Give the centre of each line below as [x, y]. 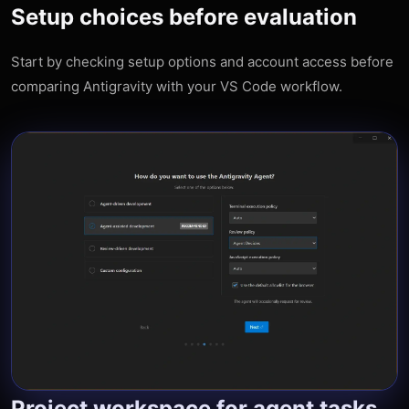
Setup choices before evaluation [184, 17]
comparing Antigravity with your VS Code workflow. [177, 86]
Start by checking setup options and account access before [202, 62]
